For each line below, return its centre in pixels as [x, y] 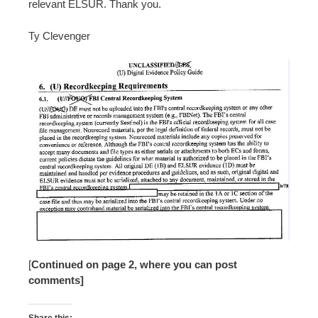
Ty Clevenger [59, 35]
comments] [56, 280]
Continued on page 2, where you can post [134, 264]
